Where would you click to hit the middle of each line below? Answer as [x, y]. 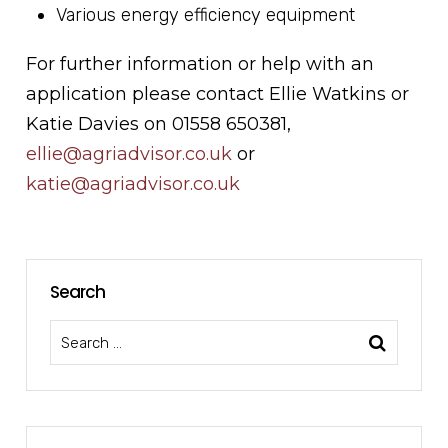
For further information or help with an [200, 64]
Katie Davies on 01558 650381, [159, 124]
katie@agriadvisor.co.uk [133, 184]
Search [78, 292]
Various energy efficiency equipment [206, 15]
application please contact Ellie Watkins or [218, 94]
